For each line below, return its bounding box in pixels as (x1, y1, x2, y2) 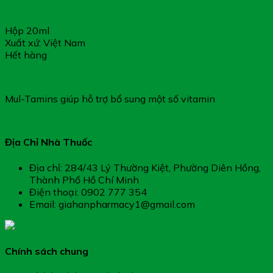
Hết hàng (5, 49, 47, 62)
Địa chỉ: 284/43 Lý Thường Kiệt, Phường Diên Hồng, (29, 161, 261, 174)
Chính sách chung (5, 244, 88, 257)
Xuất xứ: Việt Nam (5, 37, 85, 49)
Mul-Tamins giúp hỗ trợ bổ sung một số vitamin (5, 93, 215, 105)
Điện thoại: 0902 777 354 (29, 185, 147, 198)
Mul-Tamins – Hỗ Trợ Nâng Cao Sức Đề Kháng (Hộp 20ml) (5, 71, 263, 83)
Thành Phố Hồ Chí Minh (29, 173, 139, 186)
